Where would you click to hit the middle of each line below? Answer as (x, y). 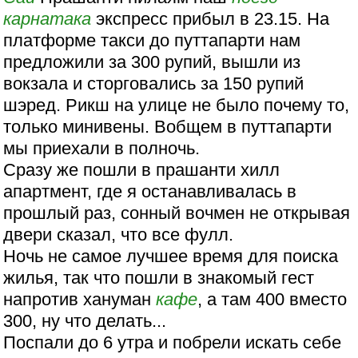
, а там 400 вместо (272, 300)
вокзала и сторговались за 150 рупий (154, 84)
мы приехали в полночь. (102, 149)
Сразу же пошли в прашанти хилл (142, 170)
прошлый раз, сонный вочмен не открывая (177, 213)
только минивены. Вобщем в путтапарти (168, 127)
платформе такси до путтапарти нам (152, 41)
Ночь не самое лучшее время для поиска (171, 257)
